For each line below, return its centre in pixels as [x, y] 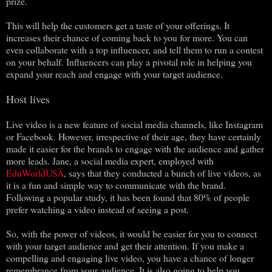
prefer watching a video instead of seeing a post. [97, 209]
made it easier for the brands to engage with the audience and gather [135, 148]
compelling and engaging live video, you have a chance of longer [130, 257]
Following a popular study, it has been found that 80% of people [128, 197]
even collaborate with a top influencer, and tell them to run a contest [134, 49]
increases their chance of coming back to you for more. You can [127, 37]
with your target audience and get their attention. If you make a [125, 245]
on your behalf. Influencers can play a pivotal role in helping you [129, 61]
